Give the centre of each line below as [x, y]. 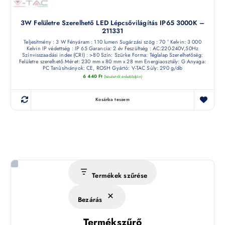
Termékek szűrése [120, 176]
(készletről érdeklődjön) [123, 77]
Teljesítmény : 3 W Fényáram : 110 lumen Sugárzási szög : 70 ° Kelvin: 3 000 [113, 42]
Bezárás [90, 200]
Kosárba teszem [113, 100]
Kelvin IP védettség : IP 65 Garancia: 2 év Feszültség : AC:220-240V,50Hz [113, 48]
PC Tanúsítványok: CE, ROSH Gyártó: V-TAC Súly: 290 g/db [113, 68]
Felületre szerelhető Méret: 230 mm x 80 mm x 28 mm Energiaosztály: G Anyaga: [113, 61]
